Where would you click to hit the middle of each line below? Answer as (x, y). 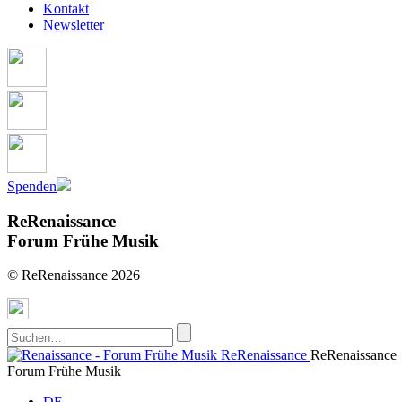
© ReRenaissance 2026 (74, 275)
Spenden (32, 186)
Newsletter (74, 25)
